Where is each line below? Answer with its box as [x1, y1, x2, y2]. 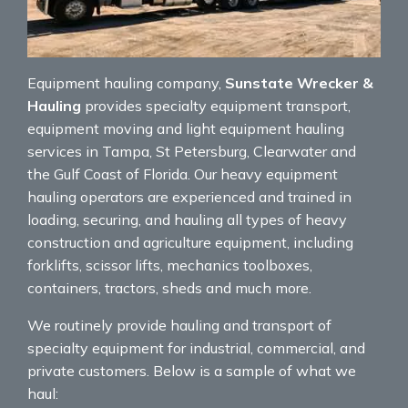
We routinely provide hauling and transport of [27, 315, 331, 334]
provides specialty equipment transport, [81, 96, 351, 115]
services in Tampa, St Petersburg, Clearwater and [27, 141, 356, 160]
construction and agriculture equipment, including [27, 232, 353, 251]
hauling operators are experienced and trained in [27, 187, 352, 206]
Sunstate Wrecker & [225, 73, 373, 92]
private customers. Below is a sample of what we [27, 361, 356, 380]
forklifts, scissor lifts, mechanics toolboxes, [27, 255, 312, 274]
